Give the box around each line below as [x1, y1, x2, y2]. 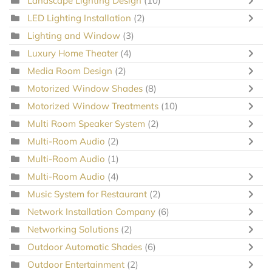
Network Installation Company [27, 205, 155, 217]
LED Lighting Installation [27, 12, 131, 24]
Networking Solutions [27, 223, 118, 235]
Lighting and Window [27, 29, 120, 41]
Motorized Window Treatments [27, 100, 158, 112]
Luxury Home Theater [27, 47, 118, 59]
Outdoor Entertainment [27, 258, 127, 270]
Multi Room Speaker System [27, 117, 148, 129]
